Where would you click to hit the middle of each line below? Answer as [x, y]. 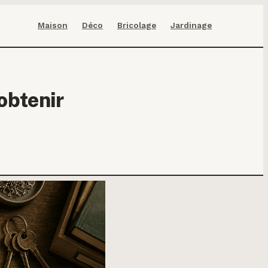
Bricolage [137, 25]
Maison [53, 25]
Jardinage [191, 25]
